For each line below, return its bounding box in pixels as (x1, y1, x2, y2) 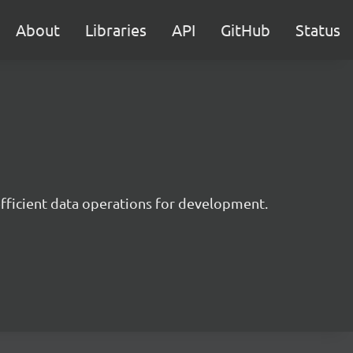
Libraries (85, 20, 147, 39)
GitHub (221, 20, 270, 39)
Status (295, 20, 340, 39)
